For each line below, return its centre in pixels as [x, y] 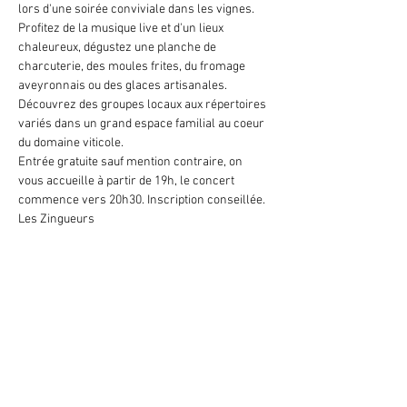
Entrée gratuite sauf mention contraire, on [132, 162]
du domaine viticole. [72, 143]
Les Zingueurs [58, 219]
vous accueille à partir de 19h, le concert [128, 181]
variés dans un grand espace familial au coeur [143, 124]
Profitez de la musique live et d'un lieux [122, 29]
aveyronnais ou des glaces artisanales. [125, 86]
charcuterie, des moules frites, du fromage [133, 67]
